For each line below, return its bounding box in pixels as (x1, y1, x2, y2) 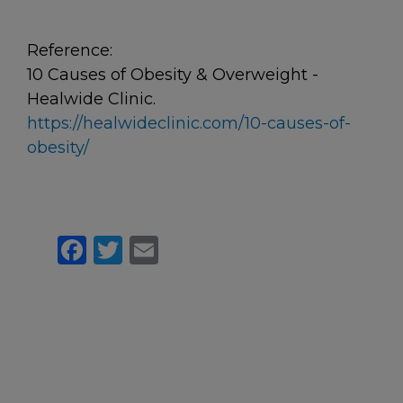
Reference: (27, 40, 117, 60)
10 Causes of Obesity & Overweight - (27, 65, 318, 85)
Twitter (122, 229, 226, 264)
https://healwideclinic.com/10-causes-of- (27, 113, 351, 133)
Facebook (86, 229, 225, 264)
